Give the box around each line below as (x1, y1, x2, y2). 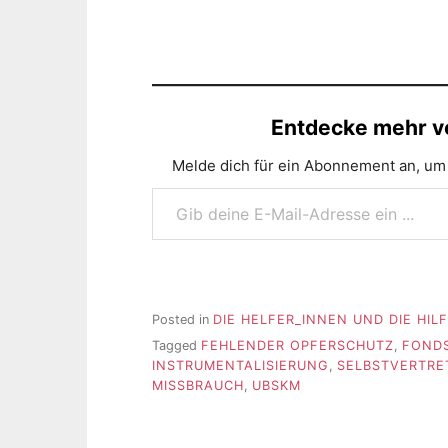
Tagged (152, 338, 201, 354)
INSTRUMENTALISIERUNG (152, 358, 329, 374)
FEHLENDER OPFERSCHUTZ (201, 338, 394, 354)
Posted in (152, 311, 213, 327)
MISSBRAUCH (152, 378, 244, 394)
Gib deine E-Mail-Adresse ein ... (152, 175, 197, 197)
